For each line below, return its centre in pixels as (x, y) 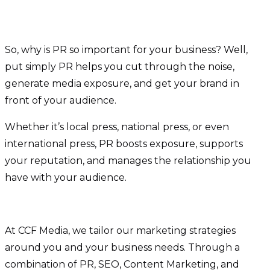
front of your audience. (62, 100)
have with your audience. (67, 177)
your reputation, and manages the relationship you (128, 161)
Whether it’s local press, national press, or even (117, 127)
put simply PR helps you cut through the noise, (120, 67)
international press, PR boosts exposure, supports (124, 144)
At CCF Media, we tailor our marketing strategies (120, 231)
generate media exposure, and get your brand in (122, 83)
